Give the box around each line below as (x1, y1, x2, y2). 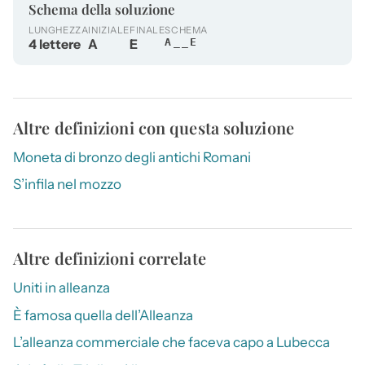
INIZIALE (88, 24, 130, 37)
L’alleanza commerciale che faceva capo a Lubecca (13, 334, 330, 351)
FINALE (129, 24, 165, 37)
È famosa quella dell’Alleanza (13, 306, 193, 323)
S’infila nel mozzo (13, 176, 121, 193)
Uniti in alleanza (13, 279, 110, 297)
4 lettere (29, 36, 81, 53)
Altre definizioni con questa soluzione (13, 117, 294, 139)
